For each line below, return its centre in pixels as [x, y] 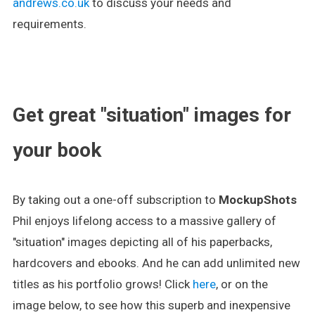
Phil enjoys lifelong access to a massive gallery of [144, 221]
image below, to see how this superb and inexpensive [151, 305]
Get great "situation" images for [152, 115]
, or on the [242, 284]
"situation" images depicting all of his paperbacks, [142, 242]
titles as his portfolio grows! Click [102, 284]
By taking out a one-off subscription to [115, 200]
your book [57, 150]
